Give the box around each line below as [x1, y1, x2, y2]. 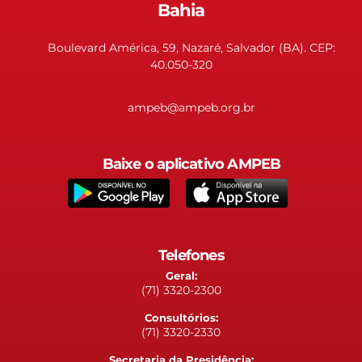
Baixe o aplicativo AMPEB [102, 154, 281, 172]
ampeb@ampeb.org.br [128, 99, 255, 115]
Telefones [158, 246, 225, 263]
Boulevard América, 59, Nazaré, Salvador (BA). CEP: [48, 40, 335, 55]
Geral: [165, 269, 197, 282]
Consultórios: [144, 311, 218, 324]
